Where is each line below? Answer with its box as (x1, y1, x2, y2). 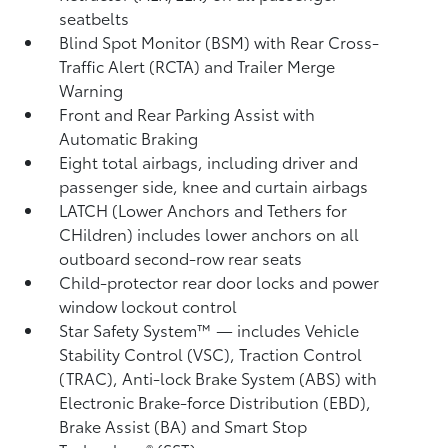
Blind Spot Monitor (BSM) (59, 30, 255, 53)
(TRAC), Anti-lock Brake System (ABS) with (59, 366, 378, 389)
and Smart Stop (191, 414, 308, 437)
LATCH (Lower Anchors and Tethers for (59, 198, 348, 221)
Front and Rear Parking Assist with (59, 102, 316, 125)
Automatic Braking (59, 126, 199, 149)
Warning (59, 78, 124, 101)
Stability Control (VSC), (59, 342, 240, 365)
